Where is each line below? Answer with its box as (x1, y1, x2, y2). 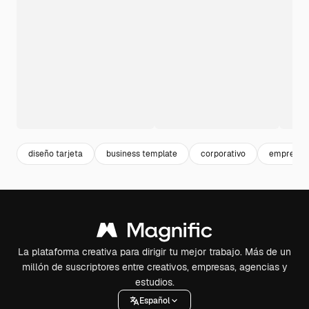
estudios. (134, 276, 175, 288)
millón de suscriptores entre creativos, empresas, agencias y (21, 261, 288, 273)
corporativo (201, 148, 246, 159)
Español (139, 295, 170, 306)
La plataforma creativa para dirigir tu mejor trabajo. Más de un (18, 246, 291, 258)
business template (106, 148, 177, 159)
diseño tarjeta (28, 148, 83, 159)
